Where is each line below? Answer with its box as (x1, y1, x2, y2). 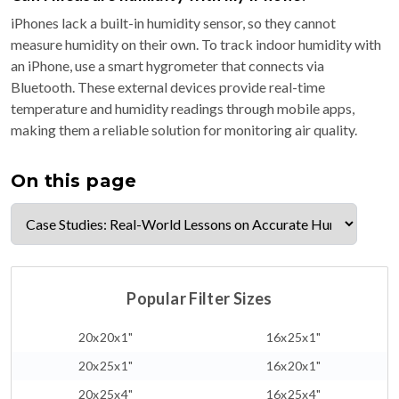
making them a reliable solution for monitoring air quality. (11, 121, 357, 139)
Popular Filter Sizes (126, 289, 273, 309)
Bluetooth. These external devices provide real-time (11, 78, 325, 96)
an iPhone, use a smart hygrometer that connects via (11, 57, 324, 75)
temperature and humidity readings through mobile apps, (11, 100, 354, 118)
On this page (11, 170, 136, 192)
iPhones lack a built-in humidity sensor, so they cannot (11, 14, 336, 32)
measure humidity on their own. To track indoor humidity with (11, 36, 381, 53)
